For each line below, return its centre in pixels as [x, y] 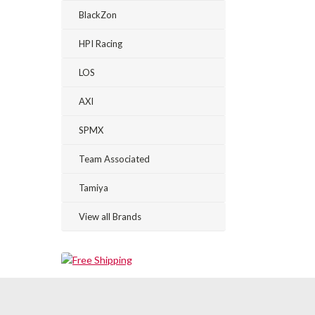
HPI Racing [101, 44]
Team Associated [114, 159]
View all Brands [110, 217]
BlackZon [98, 15]
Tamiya [94, 188]
